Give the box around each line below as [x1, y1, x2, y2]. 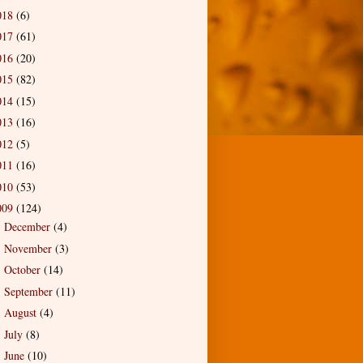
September [3, 283, 56, 299]
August [3, 305, 40, 321]
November [3, 240, 55, 256]
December [3, 219, 53, 235]
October [3, 262, 44, 278]
